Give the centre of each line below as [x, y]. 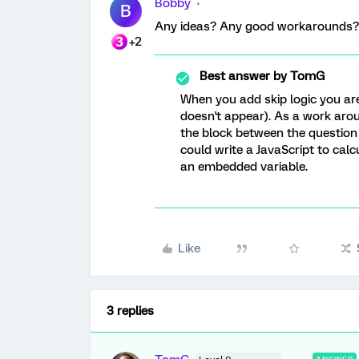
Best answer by [243, 76]
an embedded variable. [244, 167]
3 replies [130, 311]
